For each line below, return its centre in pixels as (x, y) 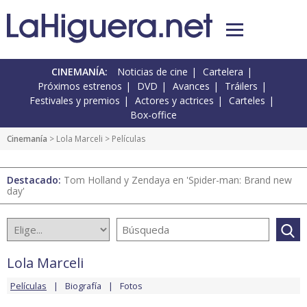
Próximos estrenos (79, 86)
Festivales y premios (75, 101)
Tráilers (241, 86)
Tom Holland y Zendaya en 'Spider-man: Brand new (178, 180)
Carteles (247, 101)
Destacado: (35, 180)
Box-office (153, 115)
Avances (191, 86)
